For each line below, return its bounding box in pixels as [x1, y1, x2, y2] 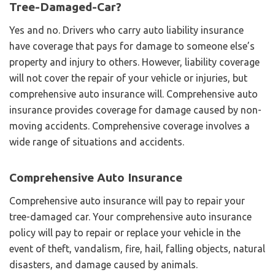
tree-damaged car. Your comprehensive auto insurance [9, 211, 252, 222]
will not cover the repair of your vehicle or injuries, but [9, 72, 247, 83]
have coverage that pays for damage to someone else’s [9, 40, 255, 52]
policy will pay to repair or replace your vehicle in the [9, 227, 241, 238]
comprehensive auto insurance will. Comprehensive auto [9, 88, 258, 99]
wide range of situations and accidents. [9, 136, 187, 147]
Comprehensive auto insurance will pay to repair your [9, 195, 245, 206]
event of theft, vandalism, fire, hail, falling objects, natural [9, 242, 265, 254]
